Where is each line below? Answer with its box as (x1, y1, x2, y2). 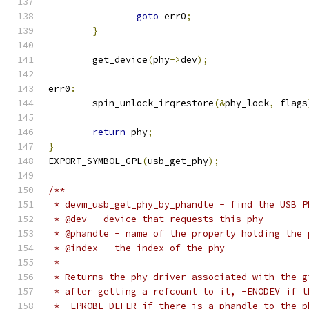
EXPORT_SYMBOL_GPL (48, 155, 142, 167)
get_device (92, 54, 148, 66)
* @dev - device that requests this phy (48, 213, 263, 225)
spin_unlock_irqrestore (92, 97, 214, 109)
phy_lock (225, 97, 269, 109)
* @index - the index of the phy (48, 242, 225, 254)
